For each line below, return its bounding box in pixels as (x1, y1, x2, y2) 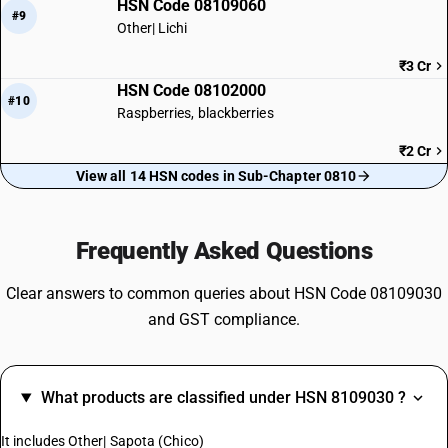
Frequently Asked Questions (75, 237, 373, 265)
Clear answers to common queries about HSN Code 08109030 (6, 284, 442, 303)
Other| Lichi (116, 20, 188, 36)
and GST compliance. (148, 310, 300, 329)
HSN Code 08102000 (116, 81, 266, 100)
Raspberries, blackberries (116, 105, 274, 121)
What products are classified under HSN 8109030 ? (41, 388, 406, 407)
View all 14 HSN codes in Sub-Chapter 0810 (75, 168, 357, 184)
